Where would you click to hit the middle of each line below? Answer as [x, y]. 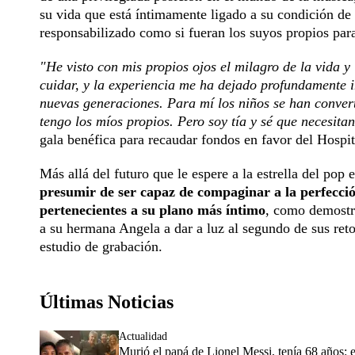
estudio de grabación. [101, 247]
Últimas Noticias [107, 302]
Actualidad [143, 337]
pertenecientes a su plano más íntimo [153, 210]
